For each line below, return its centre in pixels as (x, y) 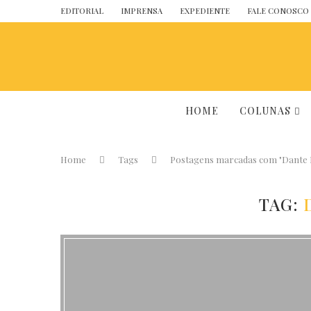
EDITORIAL (82, 11)
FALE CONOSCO (278, 11)
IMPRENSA (142, 11)
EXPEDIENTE (205, 11)
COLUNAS (265, 111)
